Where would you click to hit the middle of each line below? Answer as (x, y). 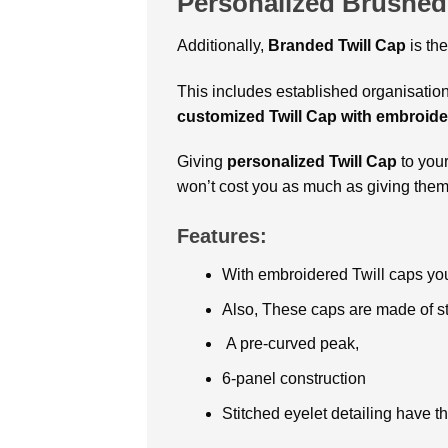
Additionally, (222, 45)
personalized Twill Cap (312, 162)
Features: (222, 236)
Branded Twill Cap (337, 45)
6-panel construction (293, 378)
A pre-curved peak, (290, 344)
